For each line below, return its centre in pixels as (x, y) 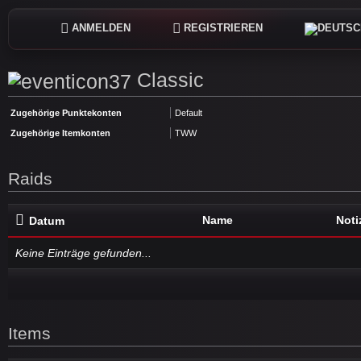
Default (188, 112)
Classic (168, 80)
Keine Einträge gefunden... (83, 253)
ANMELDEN (101, 28)
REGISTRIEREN (223, 28)
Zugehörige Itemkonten (60, 133)
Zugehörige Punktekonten (66, 112)
